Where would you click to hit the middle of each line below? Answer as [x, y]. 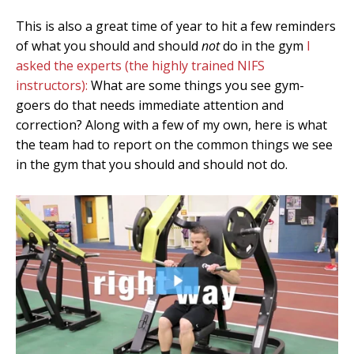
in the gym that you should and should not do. [152, 165]
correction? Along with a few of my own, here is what [171, 125]
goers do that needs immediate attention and [150, 105]
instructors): [53, 86]
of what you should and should [109, 46]
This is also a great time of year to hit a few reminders [176, 26]
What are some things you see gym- [198, 86]
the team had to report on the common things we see [174, 145]
